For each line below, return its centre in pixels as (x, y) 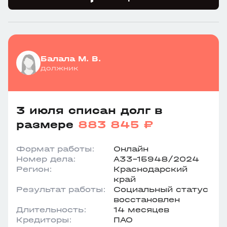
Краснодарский (150, 169)
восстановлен (147, 199)
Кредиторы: (44, 220)
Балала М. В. (71, 58)
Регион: (34, 169)
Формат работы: (55, 149)
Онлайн (131, 149)
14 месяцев (141, 210)
